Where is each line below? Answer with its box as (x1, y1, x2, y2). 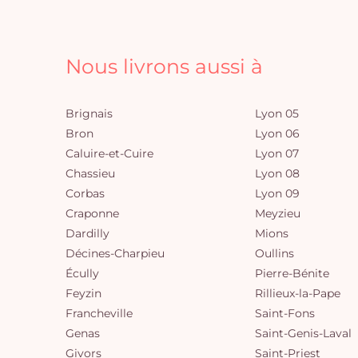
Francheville (66, 306, 133, 320)
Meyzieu (255, 206, 300, 221)
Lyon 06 (255, 126, 300, 141)
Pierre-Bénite (255, 266, 329, 280)
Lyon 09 (255, 186, 300, 201)
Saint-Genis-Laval (255, 326, 352, 340)
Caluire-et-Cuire (66, 146, 153, 161)
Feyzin (66, 286, 101, 300)
